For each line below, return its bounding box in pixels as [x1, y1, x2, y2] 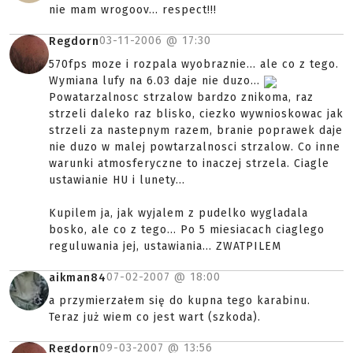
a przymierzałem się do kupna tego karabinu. [49, 294, 310, 308]
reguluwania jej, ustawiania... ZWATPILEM [49, 240, 281, 254]
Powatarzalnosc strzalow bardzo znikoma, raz [49, 91, 314, 105]
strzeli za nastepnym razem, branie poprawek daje [49, 124, 343, 138]
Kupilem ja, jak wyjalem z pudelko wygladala [49, 206, 308, 221]
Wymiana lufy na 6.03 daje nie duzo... [49, 74, 264, 88]
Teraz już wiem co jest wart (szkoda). [49, 310, 261, 325]
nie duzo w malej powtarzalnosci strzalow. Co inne [49, 140, 340, 154]
